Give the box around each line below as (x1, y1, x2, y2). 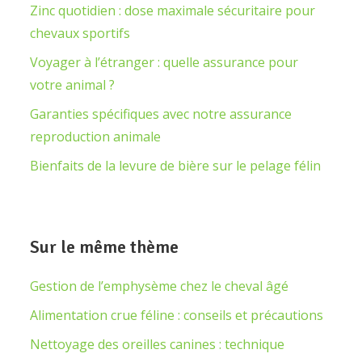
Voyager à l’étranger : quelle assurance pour (30, 53, 298, 71)
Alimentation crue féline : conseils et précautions (30, 306, 323, 324)
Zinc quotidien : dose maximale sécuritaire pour (30, 2, 315, 19)
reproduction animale (30, 128, 161, 145)
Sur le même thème (30, 236, 179, 258)
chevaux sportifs (30, 24, 130, 42)
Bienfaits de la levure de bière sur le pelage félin (30, 157, 321, 175)
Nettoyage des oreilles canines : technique (30, 335, 284, 353)
